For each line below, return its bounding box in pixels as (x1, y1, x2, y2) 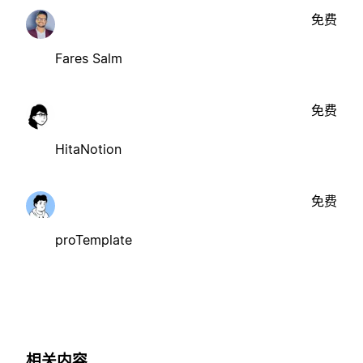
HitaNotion (55, 140, 122, 157)
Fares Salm (55, 49, 122, 66)
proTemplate (55, 231, 132, 248)
